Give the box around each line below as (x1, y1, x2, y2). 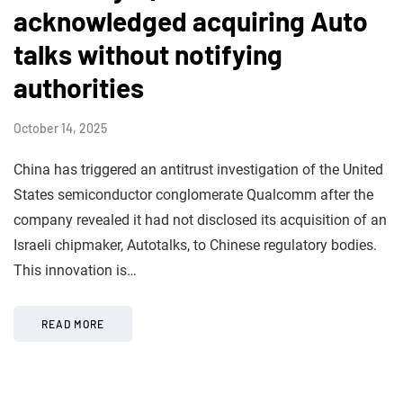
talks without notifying (13, 37, 282, 70)
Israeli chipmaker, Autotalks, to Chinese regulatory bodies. (13, 236, 377, 254)
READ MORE (41, 317, 104, 330)
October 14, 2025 (13, 120, 107, 136)
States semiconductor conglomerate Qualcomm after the (13, 185, 373, 203)
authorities (13, 70, 144, 103)
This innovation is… (13, 261, 137, 279)
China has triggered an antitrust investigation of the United (13, 160, 383, 178)
